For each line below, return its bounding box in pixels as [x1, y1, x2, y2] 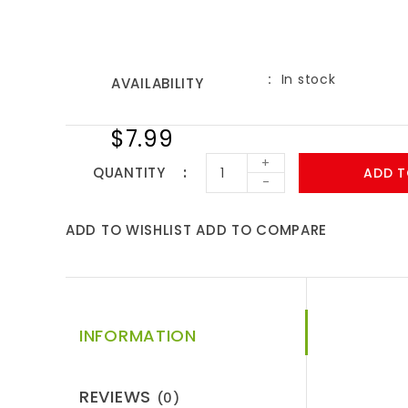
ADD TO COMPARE [196, 220, 328, 240]
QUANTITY [93, 163, 170, 183]
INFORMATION [79, 324, 197, 348]
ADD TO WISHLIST [66, 220, 192, 240]
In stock [280, 70, 336, 89]
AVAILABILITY [111, 74, 204, 94]
